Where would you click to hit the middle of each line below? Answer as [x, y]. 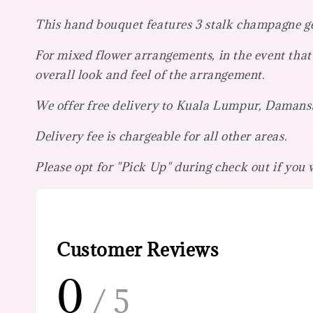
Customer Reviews [138, 250]
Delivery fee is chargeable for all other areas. [161, 136]
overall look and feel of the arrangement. [150, 74]
